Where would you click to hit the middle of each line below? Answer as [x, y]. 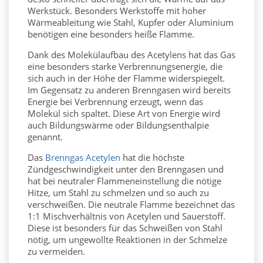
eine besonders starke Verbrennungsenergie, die [125, 67]
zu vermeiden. [56, 252]
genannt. [45, 137]
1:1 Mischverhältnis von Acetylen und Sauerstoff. [127, 216]
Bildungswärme [81, 125]
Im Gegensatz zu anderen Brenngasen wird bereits [129, 90]
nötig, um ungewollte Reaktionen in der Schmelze [127, 240]
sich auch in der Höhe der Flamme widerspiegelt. [126, 78]
